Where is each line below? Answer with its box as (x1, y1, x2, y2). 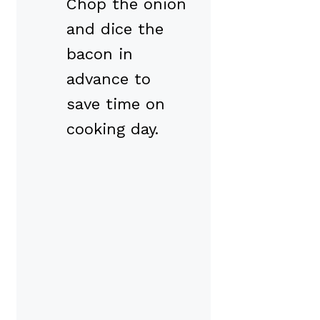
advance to (66, 69, 151, 88)
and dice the (66, 19, 164, 38)
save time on (66, 94, 165, 113)
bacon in (66, 44, 133, 63)
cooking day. (66, 119, 159, 138)
